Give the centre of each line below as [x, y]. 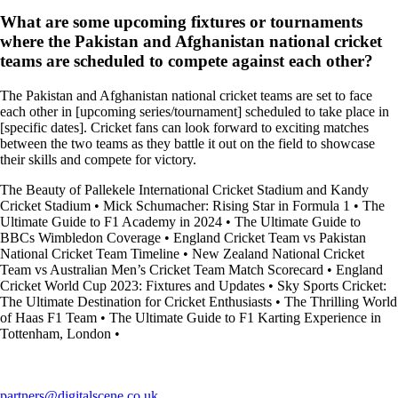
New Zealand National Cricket [278, 254]
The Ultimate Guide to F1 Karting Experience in [245, 318]
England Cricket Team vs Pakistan [270, 238]
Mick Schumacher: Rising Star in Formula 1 [227, 206]
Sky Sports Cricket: [332, 286]
